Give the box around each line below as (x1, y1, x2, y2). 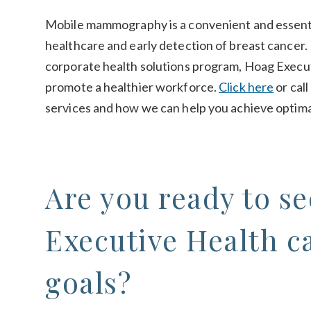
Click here (219, 79, 274, 95)
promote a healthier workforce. (45, 79, 219, 95)
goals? (45, 263, 131, 301)
